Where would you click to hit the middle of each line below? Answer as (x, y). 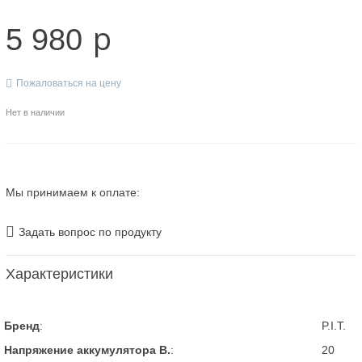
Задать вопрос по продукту (90, 232)
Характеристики (59, 274)
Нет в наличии (35, 112)
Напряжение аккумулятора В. (87, 350)
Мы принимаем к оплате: (73, 192)
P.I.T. (334, 326)
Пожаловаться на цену (69, 83)
